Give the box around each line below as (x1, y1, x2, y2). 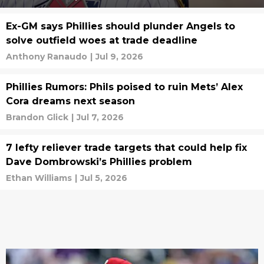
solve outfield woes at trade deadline (6, 35, 197, 46)
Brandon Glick (6, 112, 68, 123)
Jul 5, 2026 (80, 173, 127, 183)
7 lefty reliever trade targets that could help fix (6, 142, 247, 153)
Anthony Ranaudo (6, 51, 87, 62)
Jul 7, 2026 (77, 112, 124, 123)
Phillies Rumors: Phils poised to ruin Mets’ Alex (6, 81, 243, 93)
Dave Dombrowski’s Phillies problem (6, 156, 192, 167)
